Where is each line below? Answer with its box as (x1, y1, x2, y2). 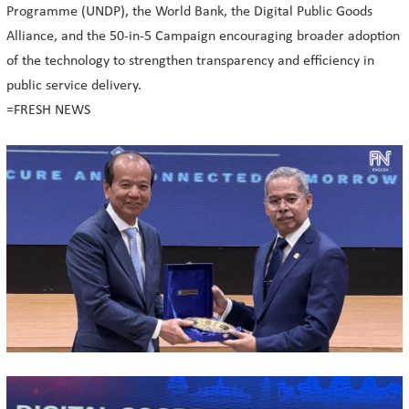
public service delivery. (6, 79, 142, 93)
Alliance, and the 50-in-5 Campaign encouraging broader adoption (6, 29, 400, 44)
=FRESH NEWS (6, 103, 90, 118)
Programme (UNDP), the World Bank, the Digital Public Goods (6, 5, 372, 19)
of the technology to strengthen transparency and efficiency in (6, 54, 374, 68)
